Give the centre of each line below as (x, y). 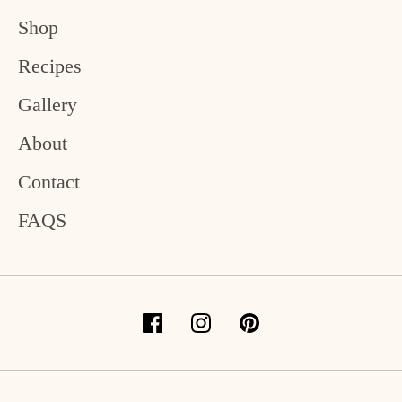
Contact (49, 181)
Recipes (50, 66)
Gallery (48, 104)
